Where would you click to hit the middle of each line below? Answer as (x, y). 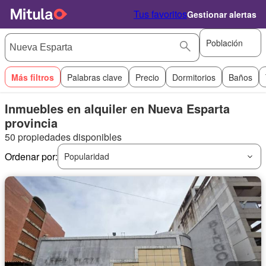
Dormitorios (194, 77)
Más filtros (33, 77)
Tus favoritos (160, 14)
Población (224, 42)
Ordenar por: (31, 156)
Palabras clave (95, 77)
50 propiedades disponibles (63, 137)
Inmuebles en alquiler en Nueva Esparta (117, 108)
